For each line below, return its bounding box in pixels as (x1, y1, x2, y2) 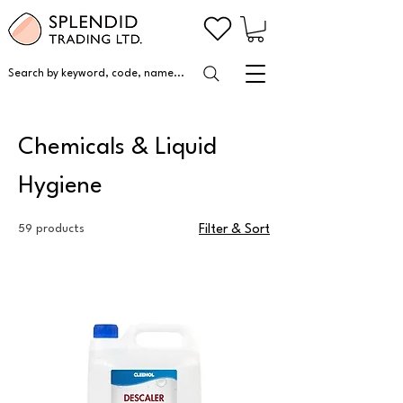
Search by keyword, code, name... (8, 68, 184, 79)
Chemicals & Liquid (18, 136, 217, 159)
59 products (18, 223, 85, 235)
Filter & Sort (199, 223, 270, 237)
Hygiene (18, 175, 103, 198)
